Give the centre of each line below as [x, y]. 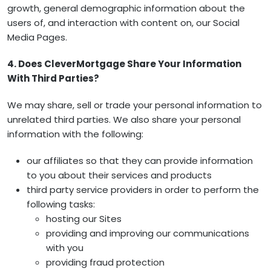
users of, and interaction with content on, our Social [123, 23]
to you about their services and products [119, 175]
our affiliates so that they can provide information [140, 161]
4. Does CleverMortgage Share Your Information [124, 64]
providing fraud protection [105, 262]
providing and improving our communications [148, 233]
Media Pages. [37, 37]
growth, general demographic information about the [126, 8]
